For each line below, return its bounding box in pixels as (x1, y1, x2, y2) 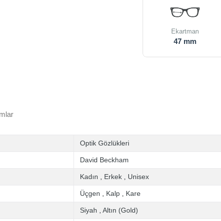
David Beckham (80, 156, 129, 164)
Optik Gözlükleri (80, 139, 129, 147)
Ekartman (171, 28, 199, 35)
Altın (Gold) (103, 206, 138, 214)
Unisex (128, 173, 149, 181)
